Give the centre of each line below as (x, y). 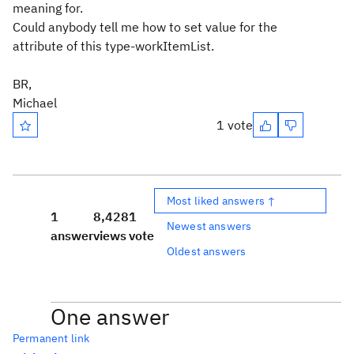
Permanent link (51, 338)
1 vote (235, 125)
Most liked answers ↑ (222, 200)
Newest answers (209, 226)
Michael (35, 103)
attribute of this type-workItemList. (113, 46)
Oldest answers (207, 251)
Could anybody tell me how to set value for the (145, 27)
